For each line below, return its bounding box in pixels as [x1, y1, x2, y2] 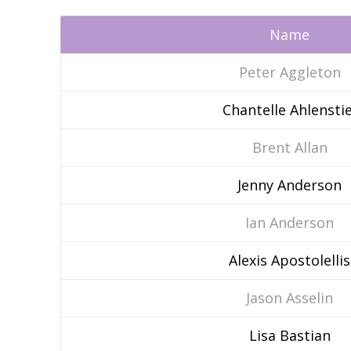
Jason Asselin [246, 288, 333, 307]
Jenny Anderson [237, 175, 342, 194]
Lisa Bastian [248, 326, 331, 345]
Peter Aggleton [238, 63, 341, 81]
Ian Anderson [245, 213, 334, 232]
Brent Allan [251, 138, 327, 157]
